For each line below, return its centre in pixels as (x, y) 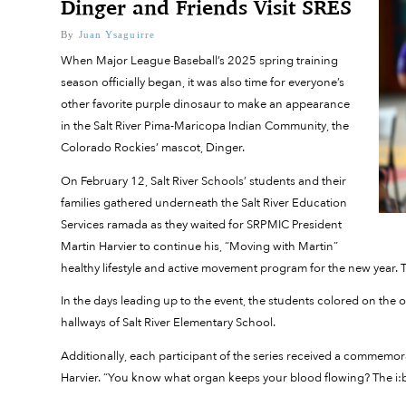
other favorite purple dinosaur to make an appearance (206, 104)
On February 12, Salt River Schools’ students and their (204, 181)
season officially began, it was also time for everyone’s (203, 82)
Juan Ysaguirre (116, 34)
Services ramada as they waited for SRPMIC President (202, 224)
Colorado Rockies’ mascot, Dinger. (155, 147)
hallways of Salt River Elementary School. (170, 323)
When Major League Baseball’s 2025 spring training (200, 60)
